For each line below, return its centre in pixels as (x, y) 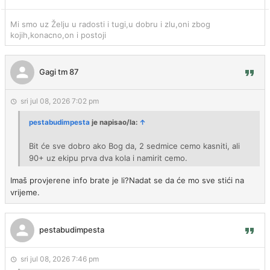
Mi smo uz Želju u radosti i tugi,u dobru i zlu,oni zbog (110, 24)
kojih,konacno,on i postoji (58, 35)
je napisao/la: (115, 122)
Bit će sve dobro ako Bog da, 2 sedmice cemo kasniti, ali (134, 146)
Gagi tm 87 (59, 71)
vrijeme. (25, 192)
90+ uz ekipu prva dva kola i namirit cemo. (108, 158)
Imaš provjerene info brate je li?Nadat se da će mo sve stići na (127, 180)
